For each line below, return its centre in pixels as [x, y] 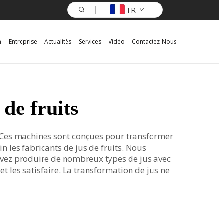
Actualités [58, 41]
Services [90, 41]
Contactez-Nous [154, 41]
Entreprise [23, 41]
